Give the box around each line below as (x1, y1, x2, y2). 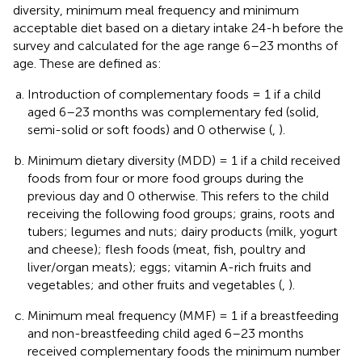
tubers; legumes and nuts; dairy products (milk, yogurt (27, 223, 338, 239)
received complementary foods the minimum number (27, 343, 340, 359)
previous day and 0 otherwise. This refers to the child (27, 187, 329, 204)
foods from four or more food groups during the (27, 170, 304, 186)
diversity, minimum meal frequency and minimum (13, 2, 299, 18)
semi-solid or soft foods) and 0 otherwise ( (27, 121, 272, 137)
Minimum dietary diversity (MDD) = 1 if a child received (27, 152, 340, 168)
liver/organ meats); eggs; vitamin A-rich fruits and (27, 259, 311, 275)
